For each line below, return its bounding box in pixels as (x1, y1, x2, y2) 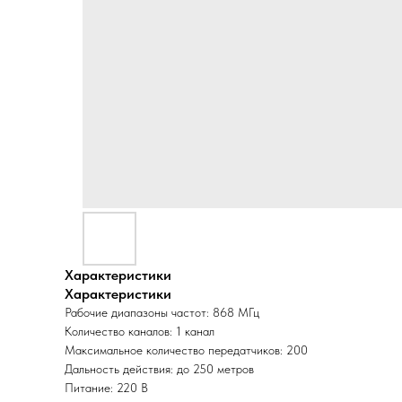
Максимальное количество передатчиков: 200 (65, 343, 308, 357)
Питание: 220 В (65, 380, 148, 395)
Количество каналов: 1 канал (65, 324, 214, 338)
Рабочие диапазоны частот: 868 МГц (65, 305, 259, 319)
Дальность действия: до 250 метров (65, 362, 254, 376)
